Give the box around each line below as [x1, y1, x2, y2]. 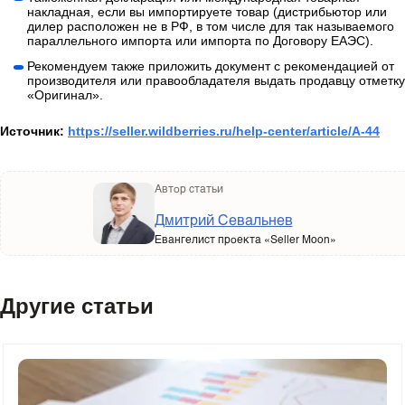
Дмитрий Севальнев [154, 210, 293, 228]
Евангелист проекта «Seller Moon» [154, 231, 336, 245]
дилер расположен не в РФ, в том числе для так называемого [27, 19, 394, 34]
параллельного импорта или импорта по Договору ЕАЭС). [27, 33, 373, 49]
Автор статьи [154, 181, 223, 194]
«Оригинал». [27, 88, 103, 103]
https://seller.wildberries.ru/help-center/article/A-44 [68, 124, 380, 139]
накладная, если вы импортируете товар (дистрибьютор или [27, 5, 387, 20]
